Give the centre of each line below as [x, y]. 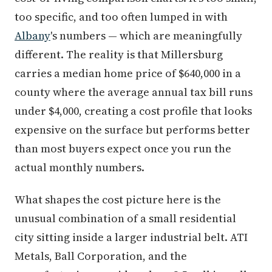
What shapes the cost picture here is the [118, 199]
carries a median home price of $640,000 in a [128, 73]
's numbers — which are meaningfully [146, 36]
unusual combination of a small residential [125, 218]
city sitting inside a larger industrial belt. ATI [131, 237]
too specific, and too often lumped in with [121, 17]
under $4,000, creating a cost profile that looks [133, 111]
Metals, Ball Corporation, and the [101, 256]
